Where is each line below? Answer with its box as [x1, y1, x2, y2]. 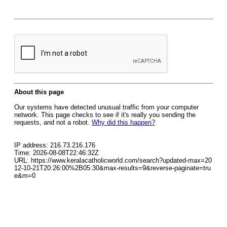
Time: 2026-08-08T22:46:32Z [14, 149, 99, 157]
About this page [14, 88, 64, 96]
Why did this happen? [92, 119, 155, 126]
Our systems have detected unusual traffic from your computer [14, 103, 199, 111]
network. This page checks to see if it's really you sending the [14, 111, 196, 119]
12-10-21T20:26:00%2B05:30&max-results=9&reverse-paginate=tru [14, 164, 211, 172]
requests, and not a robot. [14, 119, 92, 126]
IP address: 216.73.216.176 [14, 141, 95, 149]
